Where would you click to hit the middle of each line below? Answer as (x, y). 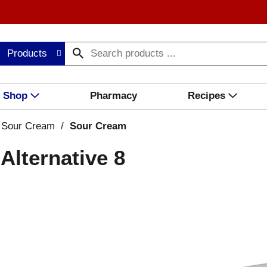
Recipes (206, 96)
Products (27, 53)
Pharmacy (113, 96)
